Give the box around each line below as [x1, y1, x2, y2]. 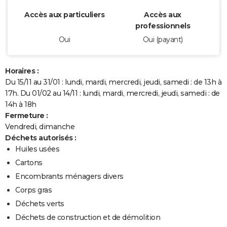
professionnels [135, 21, 190, 30]
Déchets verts [15, 199, 64, 208]
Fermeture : [5, 110, 48, 120]
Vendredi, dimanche [5, 122, 74, 131]
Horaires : [5, 66, 39, 75]
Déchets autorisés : [5, 133, 77, 142]
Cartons [15, 158, 43, 167]
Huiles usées [15, 144, 59, 154]
